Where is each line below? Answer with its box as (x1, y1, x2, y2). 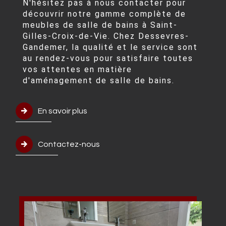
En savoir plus (38, 106, 88, 115)
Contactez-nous (38, 140, 100, 148)
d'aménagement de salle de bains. (23, 75, 175, 85)
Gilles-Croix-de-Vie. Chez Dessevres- (23, 31, 190, 41)
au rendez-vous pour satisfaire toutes (23, 53, 194, 63)
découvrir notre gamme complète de (23, 9, 187, 19)
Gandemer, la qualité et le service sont (23, 42, 198, 52)
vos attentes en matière (23, 64, 133, 74)
